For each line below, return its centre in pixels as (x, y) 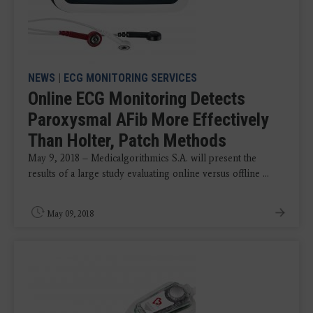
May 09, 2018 (70, 213)
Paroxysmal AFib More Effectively (148, 119)
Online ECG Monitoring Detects (137, 98)
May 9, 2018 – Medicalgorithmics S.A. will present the (142, 158)
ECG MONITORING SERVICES (130, 78)
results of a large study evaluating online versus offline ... (148, 173)
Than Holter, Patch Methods (127, 140)
